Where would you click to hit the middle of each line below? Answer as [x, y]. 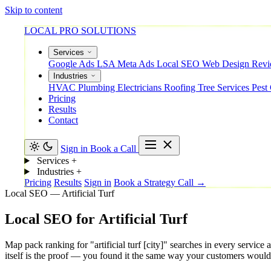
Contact [63, 120]
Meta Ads [137, 64]
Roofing [181, 87]
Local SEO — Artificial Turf [60, 193]
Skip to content [34, 10]
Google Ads [73, 64]
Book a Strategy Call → [160, 182]
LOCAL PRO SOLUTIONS [80, 31]
